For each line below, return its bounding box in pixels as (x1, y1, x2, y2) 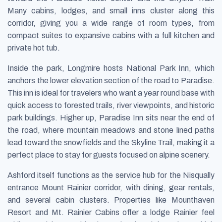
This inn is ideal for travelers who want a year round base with (7, 88, 215, 97)
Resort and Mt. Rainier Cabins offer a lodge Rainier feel (7, 208, 215, 217)
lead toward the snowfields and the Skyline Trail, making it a (7, 138, 215, 147)
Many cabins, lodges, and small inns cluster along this (7, 6, 215, 15)
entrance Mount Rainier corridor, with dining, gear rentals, (7, 183, 215, 192)
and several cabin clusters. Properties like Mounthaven (7, 195, 215, 204)
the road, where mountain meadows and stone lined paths (7, 125, 215, 134)
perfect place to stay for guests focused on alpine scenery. (7, 150, 210, 159)
